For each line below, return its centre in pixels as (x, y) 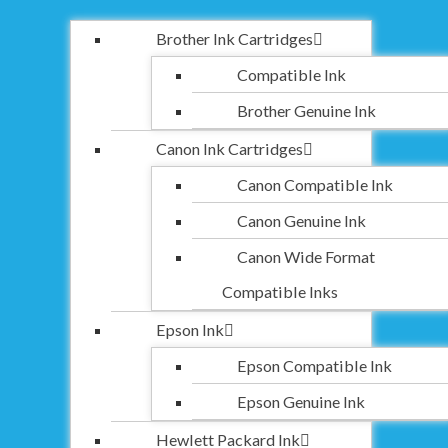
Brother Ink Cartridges (234, 38)
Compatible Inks (280, 291)
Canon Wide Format (306, 256)
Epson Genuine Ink (301, 401)
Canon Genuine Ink (301, 220)
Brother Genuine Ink (306, 110)
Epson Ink (190, 329)
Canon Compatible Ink (315, 184)
